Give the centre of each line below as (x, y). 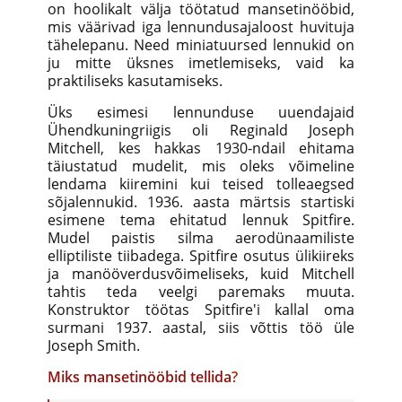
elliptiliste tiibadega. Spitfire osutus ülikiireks (201, 256)
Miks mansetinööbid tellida (140, 377)
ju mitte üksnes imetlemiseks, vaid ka (201, 63)
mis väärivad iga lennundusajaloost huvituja (201, 27)
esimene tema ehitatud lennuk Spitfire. (201, 220)
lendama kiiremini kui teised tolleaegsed (201, 184)
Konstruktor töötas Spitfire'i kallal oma (201, 310)
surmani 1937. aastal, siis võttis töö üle (201, 328)
